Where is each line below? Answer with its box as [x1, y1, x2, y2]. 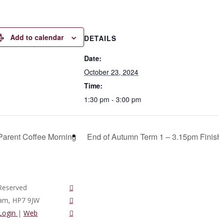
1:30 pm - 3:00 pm [84, 94, 141, 104]
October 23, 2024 [84, 67, 138, 77]
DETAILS [84, 33, 116, 43]
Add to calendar [10, 32, 64, 42]
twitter [68, 182, 89, 192]
